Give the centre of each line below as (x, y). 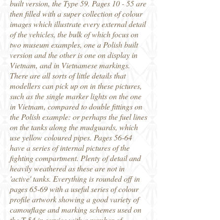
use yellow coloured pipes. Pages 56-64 (71, 137)
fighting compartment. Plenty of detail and (75, 158)
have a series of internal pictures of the (70, 148)
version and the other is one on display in (74, 55)
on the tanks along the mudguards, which (74, 127)
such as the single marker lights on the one (76, 96)
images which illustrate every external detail (78, 24)
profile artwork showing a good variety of (74, 199)
